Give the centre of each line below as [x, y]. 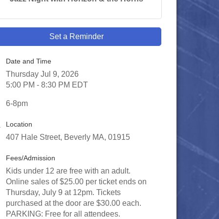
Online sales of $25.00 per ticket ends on [76, 182]
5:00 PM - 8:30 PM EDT [47, 85]
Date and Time [29, 61]
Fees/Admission [31, 158]
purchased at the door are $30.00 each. [74, 203]
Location [19, 124]
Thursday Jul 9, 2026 [42, 74]
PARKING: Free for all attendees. [63, 214]
